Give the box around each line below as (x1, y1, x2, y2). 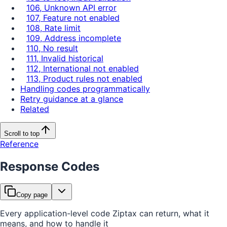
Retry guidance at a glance (20, 93, 123, 104)
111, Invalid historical (26, 53, 103, 63)
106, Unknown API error (26, 2, 117, 13)
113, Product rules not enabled (26, 73, 142, 84)
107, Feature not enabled (26, 12, 120, 23)
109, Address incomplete (26, 32, 121, 43)
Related (20, 103, 49, 114)
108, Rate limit (26, 22, 81, 33)
